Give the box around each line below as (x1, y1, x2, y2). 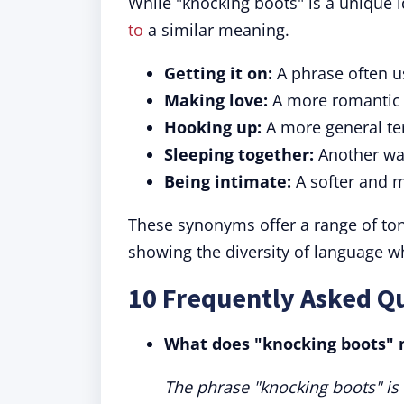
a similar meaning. (143, 19, 289, 41)
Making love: (164, 89, 268, 111)
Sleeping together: (164, 143, 314, 165)
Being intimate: (164, 170, 291, 192)
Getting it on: (164, 62, 272, 84)
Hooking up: (164, 116, 262, 138)
